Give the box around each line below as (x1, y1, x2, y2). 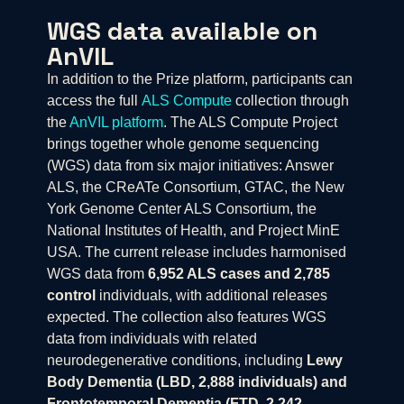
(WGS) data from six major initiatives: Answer (47, 158, 334, 174)
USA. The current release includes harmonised (47, 244, 346, 261)
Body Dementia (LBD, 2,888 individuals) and (47, 374, 347, 390)
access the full (47, 93, 142, 109)
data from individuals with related (47, 331, 257, 347)
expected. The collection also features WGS (47, 309, 326, 326)
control (47, 288, 96, 304)
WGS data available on (47, 14, 317, 48)
